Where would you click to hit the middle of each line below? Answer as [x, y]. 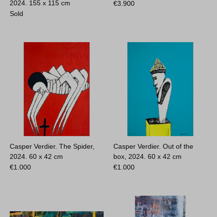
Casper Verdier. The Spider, [52, 146]
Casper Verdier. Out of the [154, 146]
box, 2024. [131, 156]
